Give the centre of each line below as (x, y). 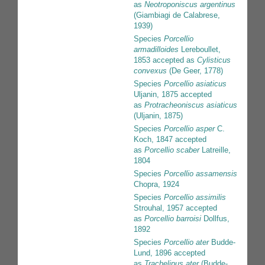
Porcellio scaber (172, 150)
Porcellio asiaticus (195, 84)
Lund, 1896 (153, 253)
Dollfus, (215, 219)
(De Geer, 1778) (195, 71)
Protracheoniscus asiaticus (191, 105)
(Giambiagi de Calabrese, (177, 15)
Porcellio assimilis (195, 198)
